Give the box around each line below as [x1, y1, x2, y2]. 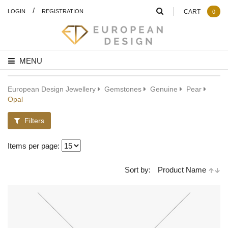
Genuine [150, 84, 178, 94]
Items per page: [8, 140, 62, 151]
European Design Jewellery [8, 84, 96, 94]
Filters [22, 116, 44, 125]
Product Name [158, 164, 208, 175]
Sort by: [125, 164, 151, 175]
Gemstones [104, 84, 141, 94]
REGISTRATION [42, 7, 83, 15]
